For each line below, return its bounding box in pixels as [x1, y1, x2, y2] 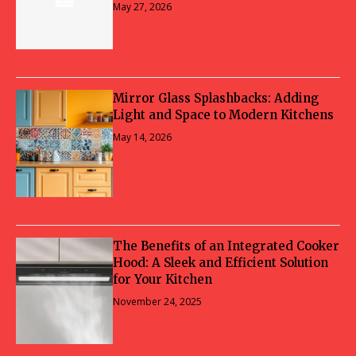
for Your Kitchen [113, 271, 213, 287]
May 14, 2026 [113, 130, 172, 145]
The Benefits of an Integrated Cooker [113, 238, 340, 253]
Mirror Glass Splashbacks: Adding [113, 91, 319, 106]
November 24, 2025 [113, 294, 203, 308]
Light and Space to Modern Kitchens [113, 107, 335, 123]
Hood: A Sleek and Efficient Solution [113, 254, 329, 270]
